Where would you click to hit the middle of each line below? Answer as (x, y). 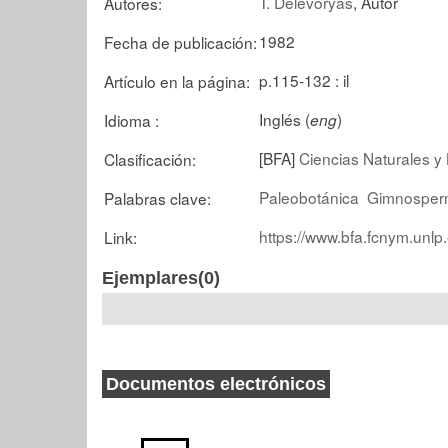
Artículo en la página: (177, 80)
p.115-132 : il (304, 79)
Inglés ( (284, 118)
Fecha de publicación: (180, 41)
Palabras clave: (157, 197)
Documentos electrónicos (216, 384)
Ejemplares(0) (161, 278)
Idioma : (131, 119)
